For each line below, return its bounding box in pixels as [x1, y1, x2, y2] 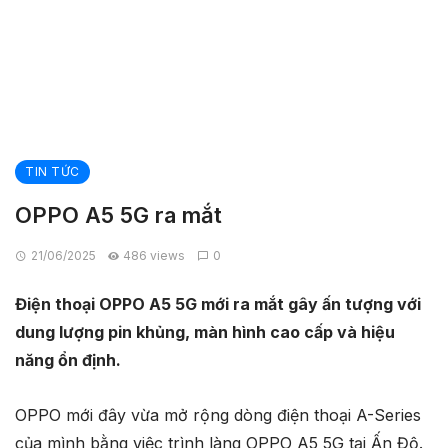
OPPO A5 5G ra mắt [15, 202, 222, 229]
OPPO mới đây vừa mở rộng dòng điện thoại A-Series [15, 405, 421, 426]
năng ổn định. [15, 350, 121, 371]
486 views [123, 248, 186, 264]
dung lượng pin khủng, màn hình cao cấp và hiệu [15, 322, 395, 343]
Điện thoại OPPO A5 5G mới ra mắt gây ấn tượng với [15, 294, 421, 315]
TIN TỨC [25, 164, 80, 180]
